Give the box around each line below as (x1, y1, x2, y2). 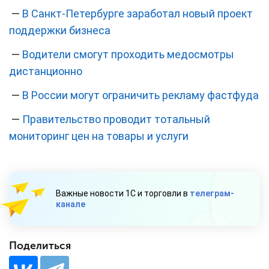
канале (56, 199, 85, 210)
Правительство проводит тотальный (22, 113, 210, 126)
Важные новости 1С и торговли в (56, 189, 190, 199)
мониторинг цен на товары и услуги (9, 130, 189, 143)
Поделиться (9, 240, 71, 253)
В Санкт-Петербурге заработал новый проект (22, 7, 253, 20)
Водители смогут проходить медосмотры (22, 48, 234, 61)
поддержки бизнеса (9, 24, 110, 37)
